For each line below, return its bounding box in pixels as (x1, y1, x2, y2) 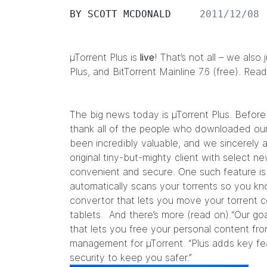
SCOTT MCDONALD (88, 8, 171, 20)
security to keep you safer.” (70, 252, 192, 263)
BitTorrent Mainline (113, 66, 195, 77)
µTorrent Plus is (70, 51, 140, 63)
